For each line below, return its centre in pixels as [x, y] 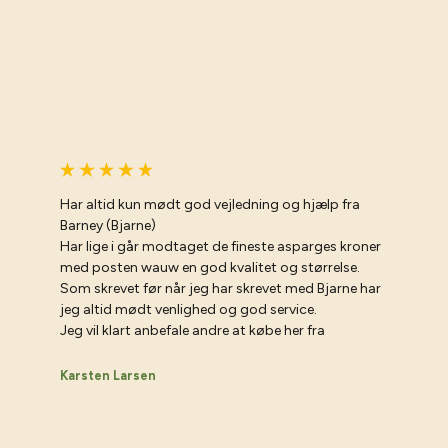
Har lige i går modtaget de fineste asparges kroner [220, 246]
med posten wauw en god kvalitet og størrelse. [210, 267]
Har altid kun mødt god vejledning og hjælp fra [210, 204]
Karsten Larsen [108, 375]
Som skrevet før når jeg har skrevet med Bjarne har [220, 288]
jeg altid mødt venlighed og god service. [188, 309]
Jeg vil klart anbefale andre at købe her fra [192, 330]
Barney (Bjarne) [108, 225]
